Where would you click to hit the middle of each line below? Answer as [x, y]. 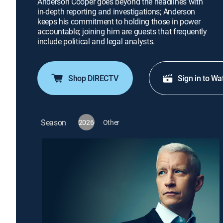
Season [54, 122]
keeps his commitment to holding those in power [119, 21]
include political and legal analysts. [96, 41]
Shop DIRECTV [93, 78]
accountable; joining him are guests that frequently [122, 31]
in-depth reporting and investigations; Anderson [116, 11]
